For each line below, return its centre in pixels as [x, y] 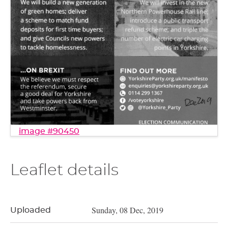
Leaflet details [64, 170]
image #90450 [49, 131]
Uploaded [31, 210]
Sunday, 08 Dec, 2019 [128, 210]
